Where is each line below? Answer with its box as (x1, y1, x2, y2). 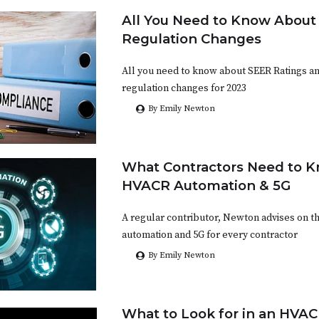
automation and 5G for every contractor (122, 229, 298, 242)
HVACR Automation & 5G (122, 177, 291, 194)
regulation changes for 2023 (122, 82, 246, 95)
